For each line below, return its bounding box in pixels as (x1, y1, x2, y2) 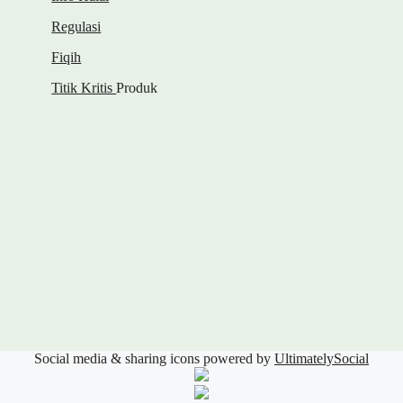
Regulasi (51, 18, 102, 34)
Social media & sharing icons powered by (34, 350, 274, 366)
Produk (116, 79, 158, 95)
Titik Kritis (51, 79, 117, 95)
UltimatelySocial (274, 350, 369, 366)
